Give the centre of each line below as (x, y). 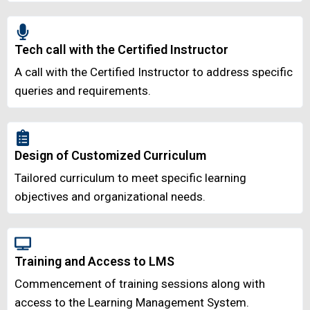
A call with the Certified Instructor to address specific (154, 72)
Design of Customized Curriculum (110, 156)
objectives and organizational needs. (110, 197)
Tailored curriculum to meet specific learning (130, 178)
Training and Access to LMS (94, 262)
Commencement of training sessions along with (140, 284)
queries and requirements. (83, 91)
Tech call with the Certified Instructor (121, 50)
